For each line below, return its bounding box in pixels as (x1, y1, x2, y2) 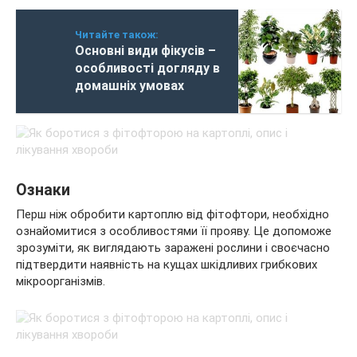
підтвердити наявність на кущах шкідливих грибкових (16, 257, 317, 272)
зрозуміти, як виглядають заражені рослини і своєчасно (16, 241, 330, 255)
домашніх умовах (75, 78, 184, 93)
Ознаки (16, 181, 70, 200)
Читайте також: (75, 29, 159, 41)
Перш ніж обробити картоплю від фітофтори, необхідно (16, 207, 329, 222)
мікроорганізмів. (16, 274, 105, 288)
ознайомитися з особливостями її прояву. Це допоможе (16, 224, 331, 238)
